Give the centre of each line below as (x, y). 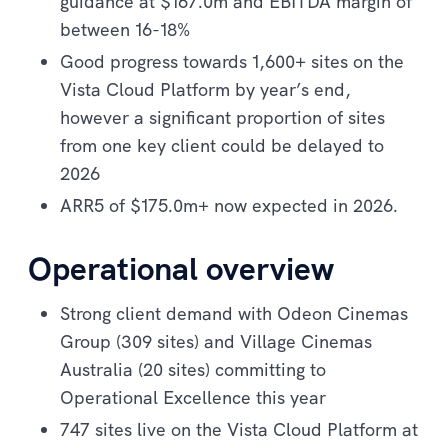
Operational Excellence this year (193, 397)
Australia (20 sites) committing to (193, 369)
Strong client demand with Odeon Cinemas (234, 313)
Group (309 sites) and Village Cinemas (216, 341)
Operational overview (181, 267)
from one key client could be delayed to (222, 145)
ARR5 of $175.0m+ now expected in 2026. (229, 205)
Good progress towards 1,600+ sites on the (232, 61)
